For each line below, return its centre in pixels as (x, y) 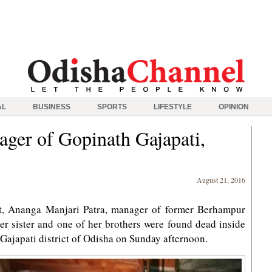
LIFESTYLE (173, 107)
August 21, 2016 (221, 180)
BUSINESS (52, 107)
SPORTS (112, 107)
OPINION (234, 107)
